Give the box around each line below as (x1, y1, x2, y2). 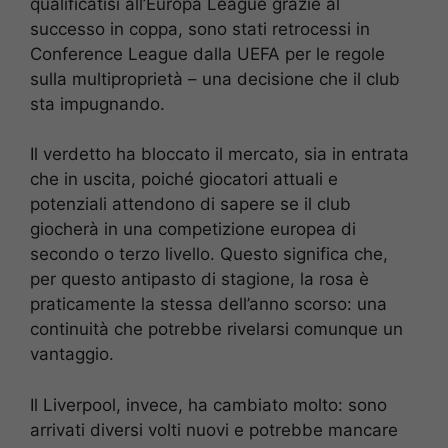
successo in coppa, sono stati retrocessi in (30, 18, 370, 39)
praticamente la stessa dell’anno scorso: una (30, 294, 387, 315)
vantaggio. (30, 344, 114, 365)
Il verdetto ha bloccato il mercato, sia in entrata (30, 144, 409, 165)
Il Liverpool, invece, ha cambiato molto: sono (30, 394, 387, 415)
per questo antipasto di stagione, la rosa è (30, 269, 369, 290)
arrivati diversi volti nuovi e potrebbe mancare (30, 419, 398, 440)
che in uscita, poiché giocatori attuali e (30, 169, 338, 190)
